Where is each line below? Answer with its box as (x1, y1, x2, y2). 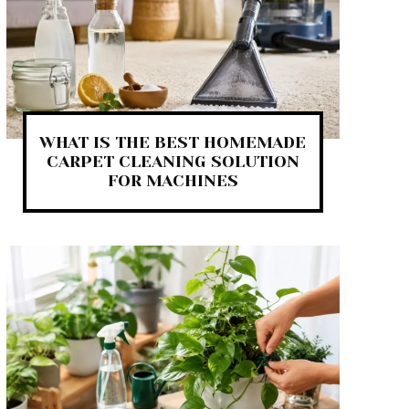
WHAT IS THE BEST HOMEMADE (39, 133, 307, 152)
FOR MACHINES (107, 172, 238, 191)
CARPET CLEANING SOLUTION (46, 152, 299, 172)
